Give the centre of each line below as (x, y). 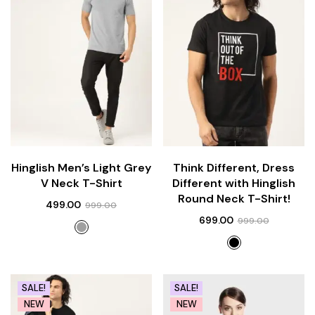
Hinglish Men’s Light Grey (81, 168)
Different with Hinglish (234, 184)
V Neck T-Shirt (81, 184)
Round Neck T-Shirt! (234, 199)
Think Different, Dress (234, 168)
